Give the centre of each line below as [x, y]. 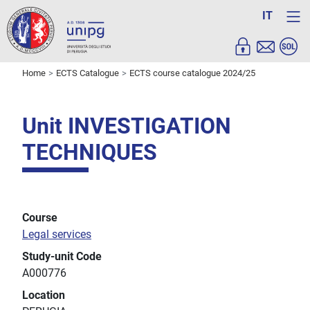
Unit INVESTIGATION [127, 126]
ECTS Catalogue [88, 73]
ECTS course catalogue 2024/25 [192, 73]
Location [44, 295]
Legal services [57, 235]
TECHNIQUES [90, 153]
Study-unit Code [62, 257]
